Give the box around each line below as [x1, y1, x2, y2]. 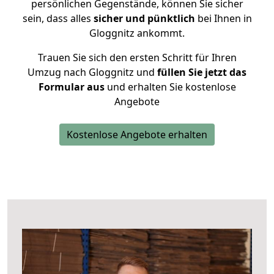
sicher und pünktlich [93, 12, 195, 25]
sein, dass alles [22, 12, 94, 25]
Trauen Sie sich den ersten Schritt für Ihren [37, 51, 237, 64]
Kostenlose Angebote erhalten [67, 128, 207, 141]
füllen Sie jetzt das [155, 65, 246, 79]
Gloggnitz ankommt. [89, 26, 185, 40]
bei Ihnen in [194, 12, 252, 25]
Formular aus [38, 80, 105, 94]
